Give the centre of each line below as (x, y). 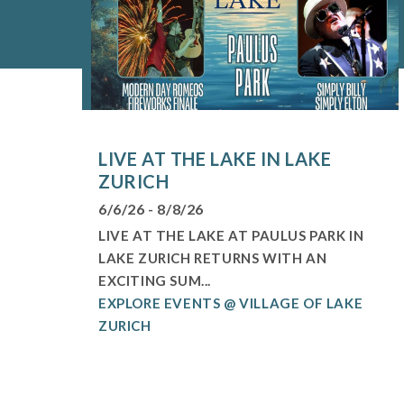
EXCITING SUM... (154, 280)
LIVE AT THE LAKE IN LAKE (215, 158)
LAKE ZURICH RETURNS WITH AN (212, 257)
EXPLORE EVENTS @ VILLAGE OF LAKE (230, 303)
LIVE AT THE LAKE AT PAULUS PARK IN (231, 235)
